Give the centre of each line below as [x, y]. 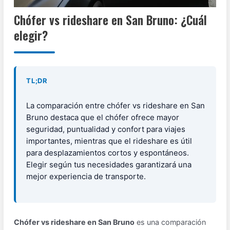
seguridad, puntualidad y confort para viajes [106, 129]
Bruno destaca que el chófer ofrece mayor [103, 117]
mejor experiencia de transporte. [86, 176]
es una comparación [170, 222]
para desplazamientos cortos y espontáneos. [108, 152]
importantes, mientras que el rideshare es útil [109, 141]
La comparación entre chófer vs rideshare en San [116, 105]
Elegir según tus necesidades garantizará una [109, 164]
